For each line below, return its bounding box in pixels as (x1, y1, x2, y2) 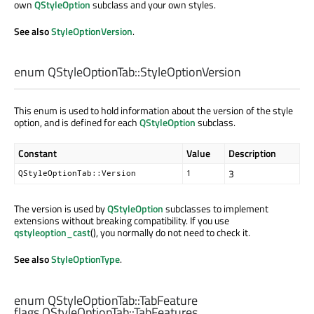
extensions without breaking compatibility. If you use (14, 213, 229, 228)
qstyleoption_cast (14, 225, 90, 240)
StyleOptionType (51, 252, 120, 267)
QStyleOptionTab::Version (18, 168, 136, 179)
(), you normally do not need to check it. (90, 225, 250, 240)
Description (228, 146, 276, 161)
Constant (18, 146, 57, 161)
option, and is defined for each (14, 115, 139, 130)
